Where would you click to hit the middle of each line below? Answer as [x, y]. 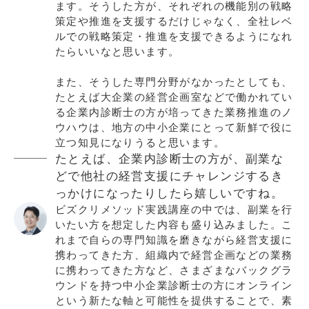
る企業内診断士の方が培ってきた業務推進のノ [174, 113]
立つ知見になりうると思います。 [140, 143]
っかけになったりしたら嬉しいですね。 [170, 193]
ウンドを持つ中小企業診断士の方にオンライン [174, 286]
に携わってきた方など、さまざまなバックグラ [174, 271]
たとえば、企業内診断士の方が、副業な [170, 159]
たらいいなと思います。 [118, 52]
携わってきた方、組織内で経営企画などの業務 [174, 256]
